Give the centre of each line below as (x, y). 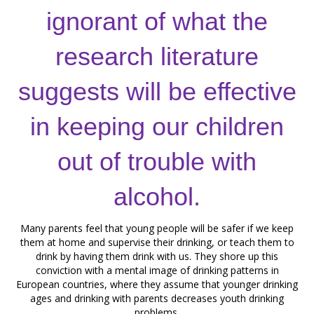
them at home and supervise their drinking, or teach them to (157, 242)
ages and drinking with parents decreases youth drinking (157, 298)
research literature (157, 56)
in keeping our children (157, 127)
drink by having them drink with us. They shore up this (157, 256)
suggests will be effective (157, 91)
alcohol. (157, 197)
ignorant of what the (157, 21)
